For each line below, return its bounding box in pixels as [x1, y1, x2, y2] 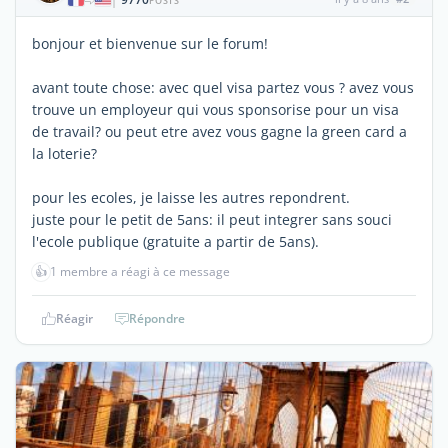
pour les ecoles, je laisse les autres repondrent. [32, 188, 350, 207]
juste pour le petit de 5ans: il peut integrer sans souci [32, 210, 392, 229]
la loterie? [32, 144, 97, 163]
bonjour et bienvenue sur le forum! [32, 34, 268, 53]
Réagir [55, 310, 93, 327]
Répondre [129, 310, 185, 327]
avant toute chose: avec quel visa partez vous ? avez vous [32, 78, 414, 97]
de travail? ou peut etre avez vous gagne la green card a [32, 122, 407, 141]
